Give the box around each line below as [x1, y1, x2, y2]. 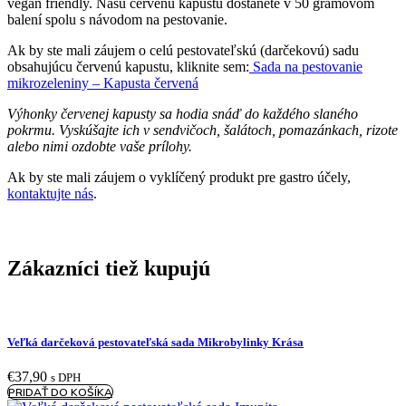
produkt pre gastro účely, [206, 169, 351, 186]
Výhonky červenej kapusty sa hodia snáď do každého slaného [7, 106, 358, 122]
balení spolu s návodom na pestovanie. [7, 12, 231, 28]
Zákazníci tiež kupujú [7, 256, 210, 280]
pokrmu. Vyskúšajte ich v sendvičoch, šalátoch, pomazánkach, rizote [7, 122, 398, 139]
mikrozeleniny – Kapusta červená [7, 75, 198, 92]
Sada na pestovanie [253, 59, 362, 75]
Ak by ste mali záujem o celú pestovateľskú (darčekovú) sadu [7, 43, 359, 59]
